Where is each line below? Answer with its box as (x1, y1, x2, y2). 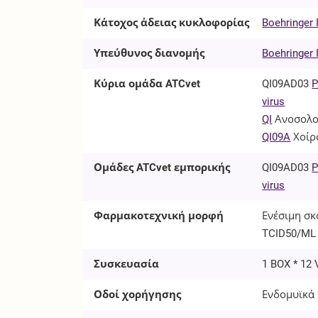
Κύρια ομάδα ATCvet (94, 77, 201, 90)
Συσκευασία (94, 257, 160, 270)
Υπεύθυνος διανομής (94, 46, 205, 60)
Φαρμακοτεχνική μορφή (94, 209, 224, 222)
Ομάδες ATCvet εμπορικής (94, 160, 231, 174)
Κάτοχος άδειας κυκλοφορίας (94, 16, 250, 29)
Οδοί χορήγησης (94, 287, 182, 301)
